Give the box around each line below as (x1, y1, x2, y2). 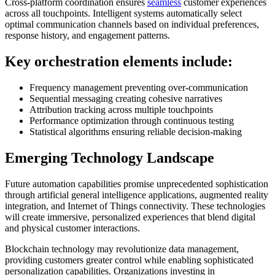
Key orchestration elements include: (5, 53, 233, 70)
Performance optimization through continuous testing (29, 115, 234, 126)
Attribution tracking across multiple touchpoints (29, 104, 213, 115)
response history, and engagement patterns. (5, 30, 170, 41)
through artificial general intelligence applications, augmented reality (5, 189, 268, 200)
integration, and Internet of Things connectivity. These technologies (5, 200, 265, 211)
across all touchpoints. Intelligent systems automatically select (5, 8, 242, 19)
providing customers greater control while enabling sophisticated (5, 254, 254, 265)
